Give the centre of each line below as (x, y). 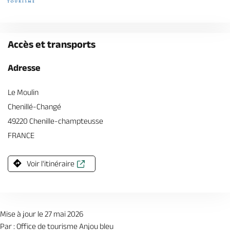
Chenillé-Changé (34, 107)
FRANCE (21, 135)
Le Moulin (23, 92)
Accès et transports (52, 44)
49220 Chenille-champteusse (55, 121)
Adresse (24, 68)
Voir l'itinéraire (51, 164)
